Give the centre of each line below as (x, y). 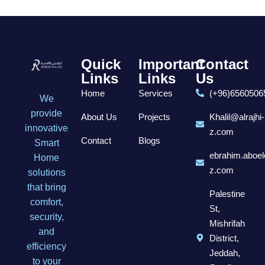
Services (156, 93)
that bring (46, 187)
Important (171, 64)
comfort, (46, 202)
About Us (99, 117)
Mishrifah (227, 223)
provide (46, 113)
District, (224, 238)
